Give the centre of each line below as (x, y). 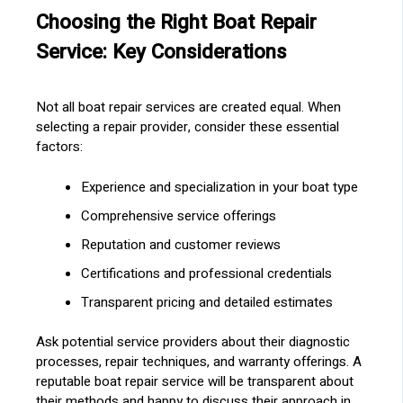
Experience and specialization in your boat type (220, 187)
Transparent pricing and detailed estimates (207, 302)
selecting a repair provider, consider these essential (188, 127)
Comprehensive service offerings (179, 215)
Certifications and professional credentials (207, 273)
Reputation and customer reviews (181, 244)
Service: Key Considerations (162, 52)
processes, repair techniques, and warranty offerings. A (199, 362)
